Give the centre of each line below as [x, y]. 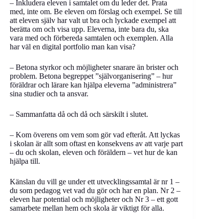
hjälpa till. [25, 161]
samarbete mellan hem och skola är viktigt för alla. [87, 208]
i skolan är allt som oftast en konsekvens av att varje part [96, 143]
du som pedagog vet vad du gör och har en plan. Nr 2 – [95, 190]
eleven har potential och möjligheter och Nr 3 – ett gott [94, 199]
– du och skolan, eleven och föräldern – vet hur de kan [94, 152]
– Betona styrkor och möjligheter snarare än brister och [94, 67]
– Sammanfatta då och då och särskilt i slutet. [79, 114]
